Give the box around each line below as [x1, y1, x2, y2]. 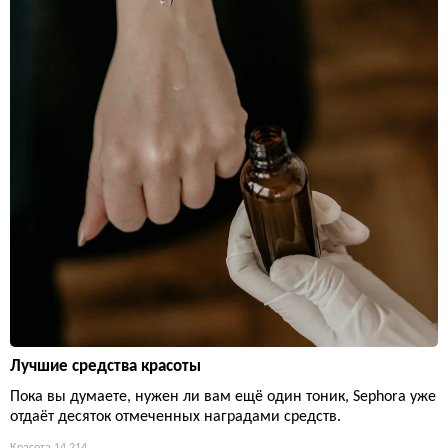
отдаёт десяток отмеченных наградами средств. [10, 408, 341, 425]
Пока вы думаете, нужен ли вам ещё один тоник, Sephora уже [10, 388, 436, 405]
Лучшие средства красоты [10, 357, 201, 375]
